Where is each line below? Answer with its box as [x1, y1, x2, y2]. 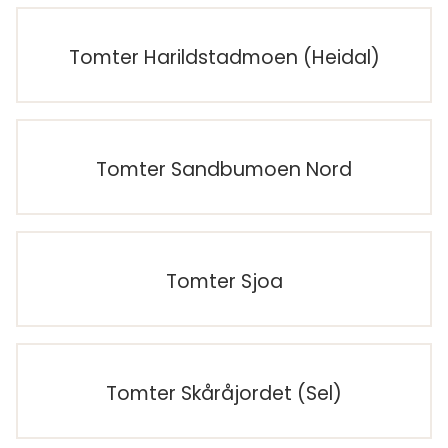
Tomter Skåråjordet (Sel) [106, 380, 342, 408]
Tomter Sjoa [165, 268, 283, 296]
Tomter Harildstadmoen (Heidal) [68, 44, 380, 72]
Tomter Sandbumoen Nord [96, 156, 352, 184]
